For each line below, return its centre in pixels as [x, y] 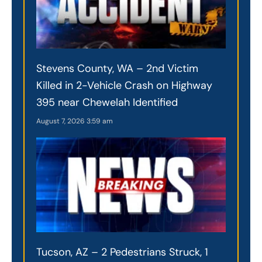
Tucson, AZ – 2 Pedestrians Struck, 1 [122, 252]
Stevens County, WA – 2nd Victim [117, 68]
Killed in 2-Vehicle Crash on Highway [124, 85]
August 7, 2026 [61, 121]
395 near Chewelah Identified [107, 102]
